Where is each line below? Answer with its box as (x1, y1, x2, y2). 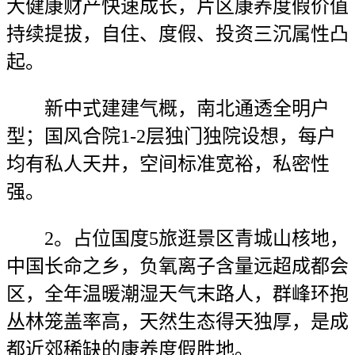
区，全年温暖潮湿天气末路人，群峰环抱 (6, 284, 349, 304)
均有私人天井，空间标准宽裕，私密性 (6, 154, 330, 174)
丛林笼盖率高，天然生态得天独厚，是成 (6, 311, 349, 332)
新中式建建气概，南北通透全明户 (6, 98, 330, 119)
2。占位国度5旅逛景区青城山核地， (6, 228, 349, 249)
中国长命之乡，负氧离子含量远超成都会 (6, 256, 349, 277)
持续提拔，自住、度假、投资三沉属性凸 (6, 24, 349, 44)
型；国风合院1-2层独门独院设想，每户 (6, 126, 336, 147)
